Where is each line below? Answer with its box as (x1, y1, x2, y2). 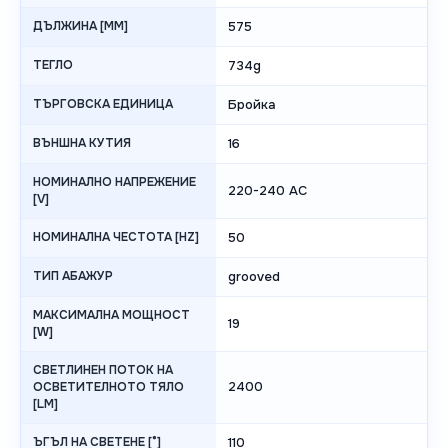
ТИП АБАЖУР (33, 268, 113, 285)
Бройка (228, 96, 276, 114)
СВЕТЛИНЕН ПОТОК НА (33, 362, 173, 379)
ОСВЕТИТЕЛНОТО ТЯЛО (33, 379, 184, 396)
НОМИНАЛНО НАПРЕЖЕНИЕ (33, 174, 196, 191)
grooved (228, 268, 280, 286)
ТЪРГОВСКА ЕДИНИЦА (33, 96, 173, 113)
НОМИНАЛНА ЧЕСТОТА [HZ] (33, 229, 199, 246)
